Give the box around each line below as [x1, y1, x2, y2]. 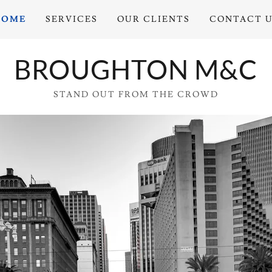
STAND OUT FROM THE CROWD [53, 89, 219, 100]
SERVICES [45, 14, 98, 25]
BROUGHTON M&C [14, 53, 258, 85]
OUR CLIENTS [117, 14, 191, 25]
